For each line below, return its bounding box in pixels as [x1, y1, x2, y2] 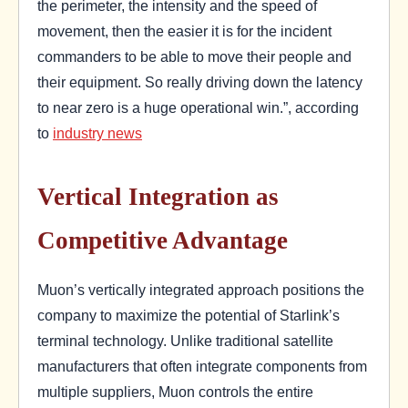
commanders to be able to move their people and [37, 47, 352, 65]
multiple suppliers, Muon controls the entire [37, 382, 313, 400]
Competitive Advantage [37, 226, 288, 254]
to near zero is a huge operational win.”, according [37, 98, 359, 116]
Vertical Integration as [37, 182, 279, 210]
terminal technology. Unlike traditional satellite [37, 331, 333, 349]
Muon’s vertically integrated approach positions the [37, 280, 364, 298]
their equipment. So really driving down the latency [37, 73, 362, 90]
